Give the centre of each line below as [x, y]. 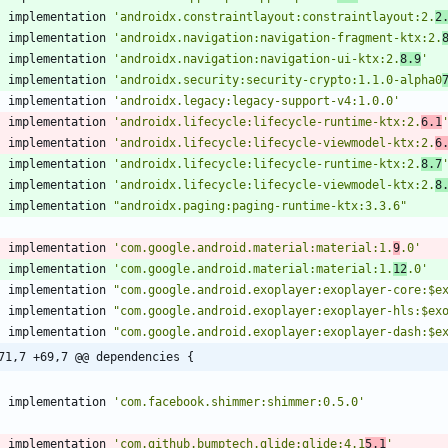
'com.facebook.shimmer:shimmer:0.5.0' [239, 402]
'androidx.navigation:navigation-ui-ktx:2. [256, 59]
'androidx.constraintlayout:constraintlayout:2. [274, 17]
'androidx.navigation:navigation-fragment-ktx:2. [277, 38]
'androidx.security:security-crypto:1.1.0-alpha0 [277, 80]
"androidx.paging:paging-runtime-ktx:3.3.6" [260, 206]
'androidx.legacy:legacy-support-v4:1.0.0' [256, 101]
